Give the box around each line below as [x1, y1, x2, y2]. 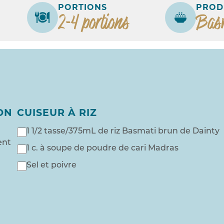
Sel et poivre [26, 161, 76, 170]
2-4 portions [58, 8, 129, 35]
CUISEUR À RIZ [16, 109, 97, 119]
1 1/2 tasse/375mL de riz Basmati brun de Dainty [26, 127, 219, 136]
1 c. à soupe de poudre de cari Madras [26, 144, 178, 153]
